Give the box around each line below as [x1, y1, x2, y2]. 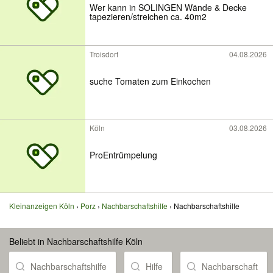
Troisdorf [90, 49, 118, 59]
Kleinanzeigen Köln [9, 200, 74, 211]
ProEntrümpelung [90, 149, 157, 161]
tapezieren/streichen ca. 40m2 [90, 10, 207, 23]
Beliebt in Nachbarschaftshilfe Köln [9, 235, 143, 247]
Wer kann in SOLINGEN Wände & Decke [90, 1, 247, 14]
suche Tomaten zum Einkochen [90, 75, 211, 88]
